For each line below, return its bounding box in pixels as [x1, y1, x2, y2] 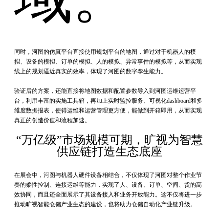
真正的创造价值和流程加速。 [14, 117, 90, 124]
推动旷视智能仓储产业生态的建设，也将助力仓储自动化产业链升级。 [14, 201, 196, 208]
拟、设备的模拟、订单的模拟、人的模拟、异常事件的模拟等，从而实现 [14, 58, 202, 66]
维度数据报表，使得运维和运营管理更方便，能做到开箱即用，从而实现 [14, 107, 202, 114]
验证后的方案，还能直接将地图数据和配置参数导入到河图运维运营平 [14, 88, 196, 95]
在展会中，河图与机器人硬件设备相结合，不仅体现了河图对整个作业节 [14, 172, 202, 179]
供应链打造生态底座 [57, 145, 162, 158]
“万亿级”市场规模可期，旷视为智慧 [16, 133, 203, 147]
